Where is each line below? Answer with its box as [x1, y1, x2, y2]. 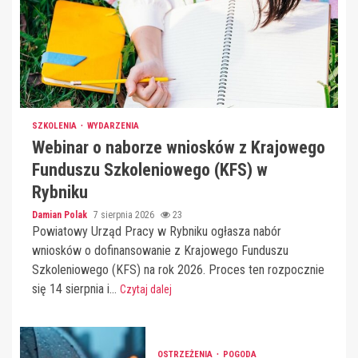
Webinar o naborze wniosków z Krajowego [32, 137, 325, 157]
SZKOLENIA [32, 120, 79, 131]
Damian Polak [32, 209, 89, 221]
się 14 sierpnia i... [32, 280, 120, 296]
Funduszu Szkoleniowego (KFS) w [32, 159, 268, 180]
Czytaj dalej [120, 282, 172, 296]
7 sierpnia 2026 [93, 209, 157, 221]
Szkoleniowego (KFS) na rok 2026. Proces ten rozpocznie [32, 261, 324, 277]
